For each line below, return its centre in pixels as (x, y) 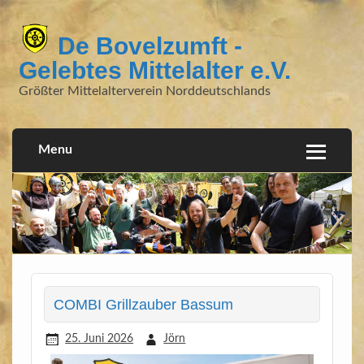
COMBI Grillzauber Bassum (144, 305)
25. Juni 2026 (100, 339)
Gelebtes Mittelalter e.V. (154, 70)
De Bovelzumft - (146, 46)
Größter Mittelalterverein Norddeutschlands (144, 91)
